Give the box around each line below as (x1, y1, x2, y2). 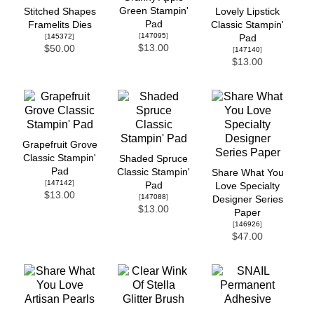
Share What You (211, 167, 284, 178)
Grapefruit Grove (22, 139, 97, 150)
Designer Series (212, 193, 283, 205)
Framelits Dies (27, 19, 92, 30)
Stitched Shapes (23, 6, 96, 17)
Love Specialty (215, 180, 280, 191)
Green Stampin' (118, 5, 189, 16)
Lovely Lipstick (215, 6, 280, 17)
